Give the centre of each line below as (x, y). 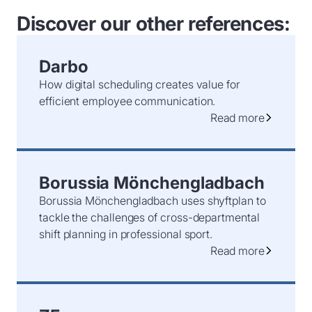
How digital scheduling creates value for (140, 84)
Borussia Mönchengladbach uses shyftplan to (153, 200)
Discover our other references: (154, 23)
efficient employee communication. (127, 101)
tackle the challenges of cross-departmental (149, 217)
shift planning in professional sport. (126, 234)
